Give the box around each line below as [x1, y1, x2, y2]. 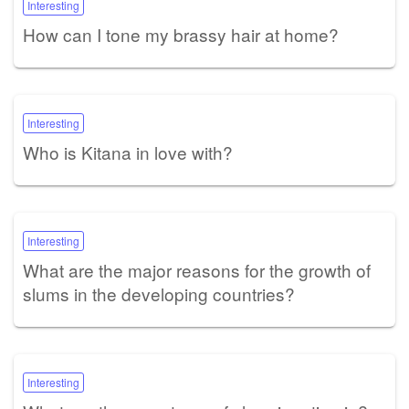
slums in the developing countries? [23, 280, 295, 306]
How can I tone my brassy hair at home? [23, 21, 339, 47]
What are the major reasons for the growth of [23, 257, 371, 282]
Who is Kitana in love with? [23, 139, 233, 164]
